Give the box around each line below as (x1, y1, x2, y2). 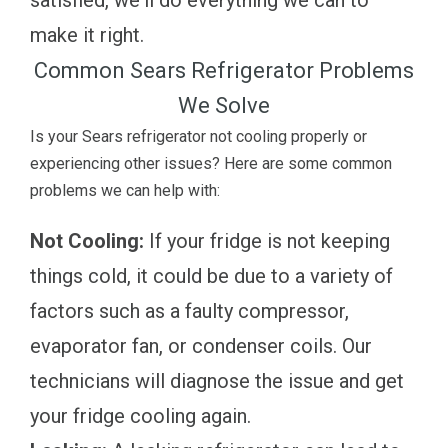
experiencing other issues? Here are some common (30, 153, 392, 173)
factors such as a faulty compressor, (30, 298, 349, 323)
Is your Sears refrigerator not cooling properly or (30, 126, 367, 146)
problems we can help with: (30, 180, 220, 200)
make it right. (30, 22, 144, 47)
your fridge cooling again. (30, 403, 251, 428)
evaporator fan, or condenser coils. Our (30, 333, 372, 358)
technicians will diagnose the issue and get (30, 368, 404, 393)
